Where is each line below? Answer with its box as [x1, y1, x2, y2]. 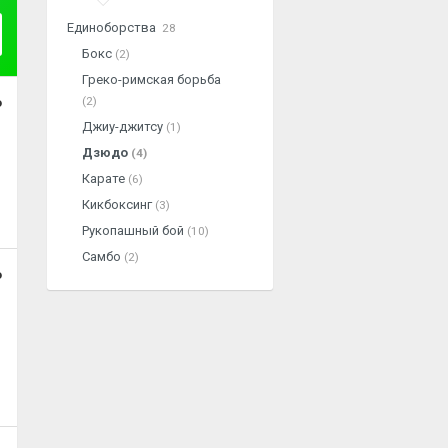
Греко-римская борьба [82, 72, 221, 87]
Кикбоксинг [82, 197, 155, 212]
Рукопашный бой [82, 223, 187, 238]
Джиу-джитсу [82, 119, 166, 134]
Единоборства [67, 20, 159, 35]
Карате [82, 171, 128, 186]
